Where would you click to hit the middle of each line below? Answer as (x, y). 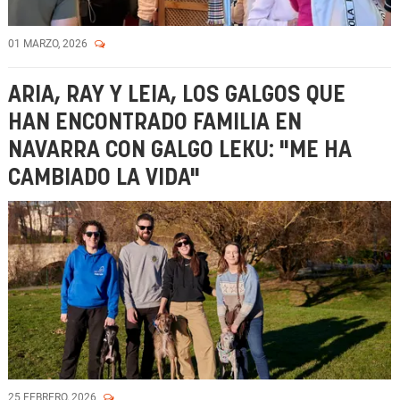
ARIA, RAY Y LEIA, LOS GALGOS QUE (177, 95)
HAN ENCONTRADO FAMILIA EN (155, 123)
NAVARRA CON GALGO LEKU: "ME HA (180, 150)
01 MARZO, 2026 (49, 44)
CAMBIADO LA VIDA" (104, 178)
